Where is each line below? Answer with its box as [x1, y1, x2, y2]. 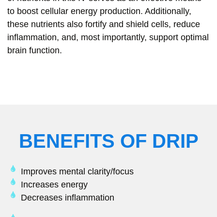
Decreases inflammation [20, 193, 114, 203]
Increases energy [20, 180, 88, 190]
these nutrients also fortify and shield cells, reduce [7, 19, 200, 29]
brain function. [7, 45, 62, 55]
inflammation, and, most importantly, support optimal [7, 32, 209, 42]
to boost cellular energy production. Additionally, [7, 6, 191, 16]
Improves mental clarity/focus [20, 167, 134, 177]
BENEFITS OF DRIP [18, 130, 199, 152]
